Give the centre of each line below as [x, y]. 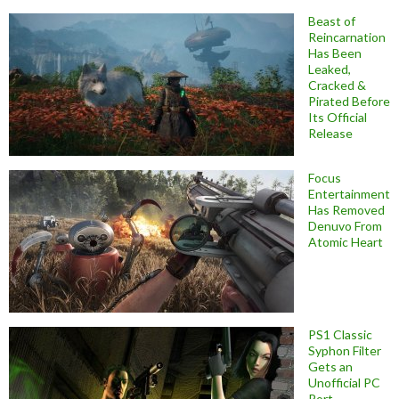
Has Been [335, 53]
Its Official [338, 118]
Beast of [332, 21]
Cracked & [337, 85]
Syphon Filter [345, 351]
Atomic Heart [346, 242]
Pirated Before [349, 102]
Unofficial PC [344, 383]
